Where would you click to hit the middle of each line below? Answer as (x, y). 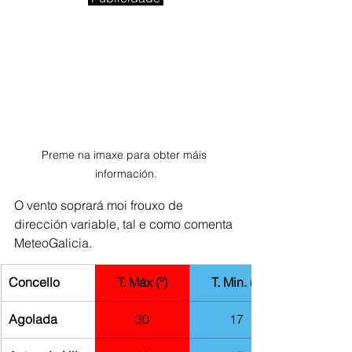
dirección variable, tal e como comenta (125, 224)
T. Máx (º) (142, 282)
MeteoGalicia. (53, 242)
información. (126, 173)
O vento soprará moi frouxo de (100, 205)
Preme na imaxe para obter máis (126, 154)
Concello (34, 282)
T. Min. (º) (236, 282)
